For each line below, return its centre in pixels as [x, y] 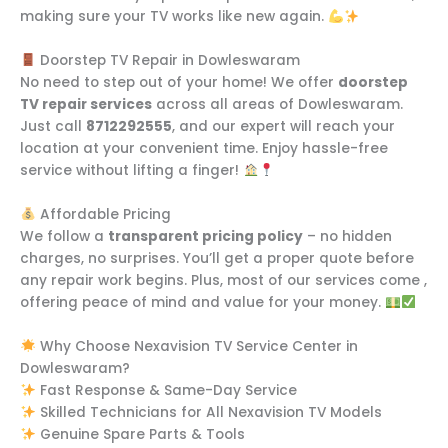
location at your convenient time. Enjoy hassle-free [204, 149]
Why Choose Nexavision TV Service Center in [196, 346]
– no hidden [347, 236]
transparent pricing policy [205, 236]
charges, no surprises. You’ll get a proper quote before [217, 258]
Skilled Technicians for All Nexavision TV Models [208, 412]
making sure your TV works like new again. [174, 17]
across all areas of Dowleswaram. [277, 105]
